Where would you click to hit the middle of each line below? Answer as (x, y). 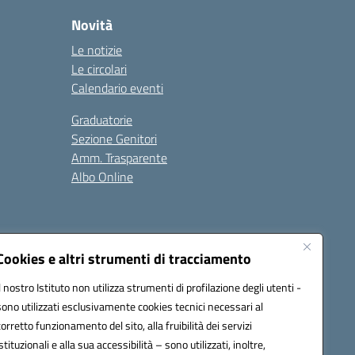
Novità (92, 25)
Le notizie (97, 50)
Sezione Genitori (114, 139)
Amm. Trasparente (119, 158)
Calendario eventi (117, 88)
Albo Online (102, 177)
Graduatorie (102, 120)
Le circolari (99, 69)
